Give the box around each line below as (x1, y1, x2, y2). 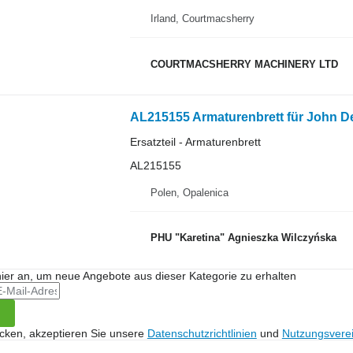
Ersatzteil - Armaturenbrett (129, 136, 261, 148)
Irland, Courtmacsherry (150, 13, 255, 24)
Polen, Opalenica (150, 186, 229, 199)
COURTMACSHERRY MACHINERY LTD (150, 58, 338, 70)
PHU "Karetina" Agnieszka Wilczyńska (150, 232, 336, 243)
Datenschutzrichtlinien (147, 326, 257, 340)
